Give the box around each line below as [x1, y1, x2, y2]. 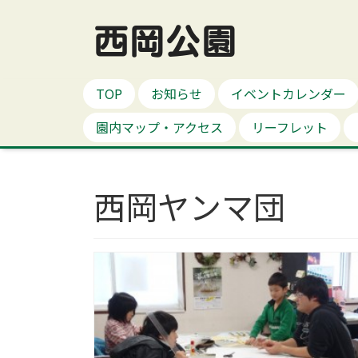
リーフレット [252, 117, 328, 137]
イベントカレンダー [231, 84, 346, 104]
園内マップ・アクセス [96, 117, 223, 137]
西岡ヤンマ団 [93, 182, 285, 229]
